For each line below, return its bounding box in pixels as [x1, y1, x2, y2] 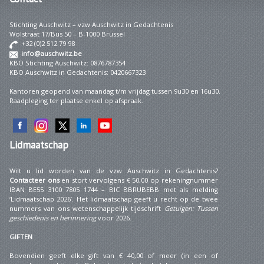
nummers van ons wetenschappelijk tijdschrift [9, 203, 164, 213]
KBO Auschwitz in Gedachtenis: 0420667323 [9, 67, 146, 77]
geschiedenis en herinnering [9, 213, 96, 222]
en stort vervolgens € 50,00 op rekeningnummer [59, 175, 218, 184]
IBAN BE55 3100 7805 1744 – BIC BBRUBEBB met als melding [9, 184, 218, 194]
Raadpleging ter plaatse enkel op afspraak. [9, 95, 143, 105]
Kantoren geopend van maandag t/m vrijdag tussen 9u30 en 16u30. [9, 86, 220, 95]
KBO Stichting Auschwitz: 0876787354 [9, 58, 126, 67]
